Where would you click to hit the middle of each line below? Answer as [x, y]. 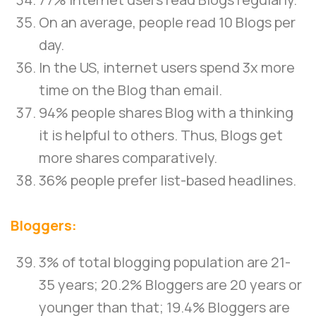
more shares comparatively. [128, 158]
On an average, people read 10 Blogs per [167, 23]
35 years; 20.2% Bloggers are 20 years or [170, 285]
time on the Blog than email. [130, 90]
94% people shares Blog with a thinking [166, 113]
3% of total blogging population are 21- [165, 262]
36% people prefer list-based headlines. [168, 181]
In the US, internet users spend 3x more [167, 68]
